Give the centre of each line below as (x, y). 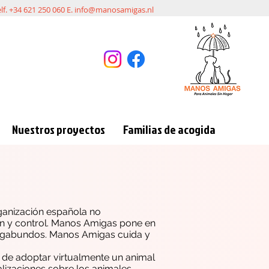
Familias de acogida (169, 129)
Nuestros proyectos (59, 129)
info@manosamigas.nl (114, 10)
